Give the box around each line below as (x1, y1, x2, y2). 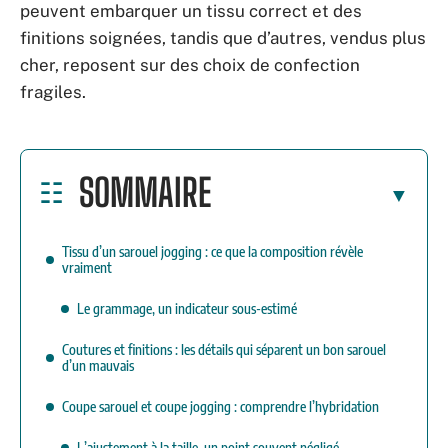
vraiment (62, 258, 112, 276)
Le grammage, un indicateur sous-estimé (77, 299, 297, 317)
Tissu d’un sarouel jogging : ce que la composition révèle (62, 242, 363, 260)
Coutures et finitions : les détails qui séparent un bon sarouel (62, 340, 386, 358)
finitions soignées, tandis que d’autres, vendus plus (20, 28, 426, 48)
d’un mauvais (62, 356, 134, 374)
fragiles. (20, 82, 86, 102)
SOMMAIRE (79, 169, 211, 215)
